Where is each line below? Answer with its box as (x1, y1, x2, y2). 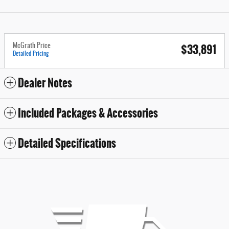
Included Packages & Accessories (18, 104, 158, 122)
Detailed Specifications (18, 134, 116, 152)
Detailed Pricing (13, 50, 49, 57)
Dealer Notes (18, 74, 72, 91)
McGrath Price (13, 42, 51, 50)
